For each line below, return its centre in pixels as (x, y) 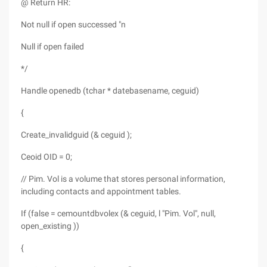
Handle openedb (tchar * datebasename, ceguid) (110, 91)
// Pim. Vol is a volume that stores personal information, (123, 179)
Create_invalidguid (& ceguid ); (76, 135)
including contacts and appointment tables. (101, 191)
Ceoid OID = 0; (46, 157)
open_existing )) (50, 226)
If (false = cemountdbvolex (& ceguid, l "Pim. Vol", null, (118, 213)
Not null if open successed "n (73, 24)
